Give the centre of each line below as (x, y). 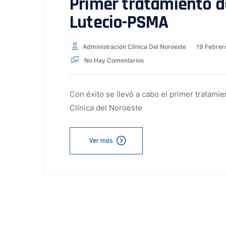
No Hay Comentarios (113, 60)
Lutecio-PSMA (119, 22)
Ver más (101, 141)
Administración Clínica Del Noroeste (134, 47)
